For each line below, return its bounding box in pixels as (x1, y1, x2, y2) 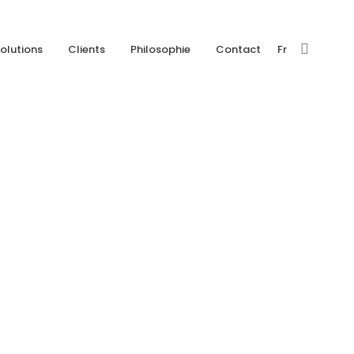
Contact (216, 42, 261, 57)
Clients (68, 42, 105, 57)
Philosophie (130, 42, 190, 57)
